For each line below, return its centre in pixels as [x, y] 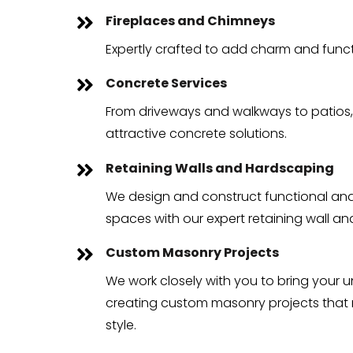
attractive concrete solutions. [197, 134]
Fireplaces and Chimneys [191, 20]
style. [121, 325]
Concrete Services [167, 84]
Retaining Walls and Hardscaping [220, 168]
